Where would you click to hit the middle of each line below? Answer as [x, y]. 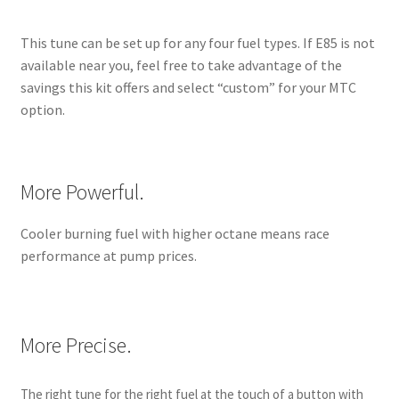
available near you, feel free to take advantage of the [181, 65]
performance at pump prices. [108, 256]
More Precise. [76, 346]
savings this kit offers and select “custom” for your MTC [188, 87]
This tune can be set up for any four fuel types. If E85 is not [197, 42]
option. [42, 109]
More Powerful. [82, 192]
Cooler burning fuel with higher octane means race [175, 234]
